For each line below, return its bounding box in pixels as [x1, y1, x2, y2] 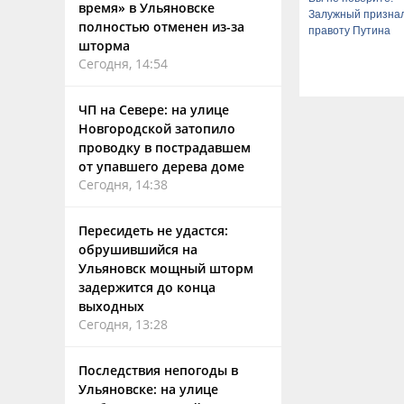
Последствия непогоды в [78, 362, 238, 379]
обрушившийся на [78, 241, 197, 258]
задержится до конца [78, 279, 216, 296]
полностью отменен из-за [78, 18, 244, 35]
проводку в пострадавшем [78, 139, 251, 156]
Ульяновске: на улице [78, 381, 218, 398]
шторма [78, 37, 130, 54]
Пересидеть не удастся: [78, 222, 228, 239]
